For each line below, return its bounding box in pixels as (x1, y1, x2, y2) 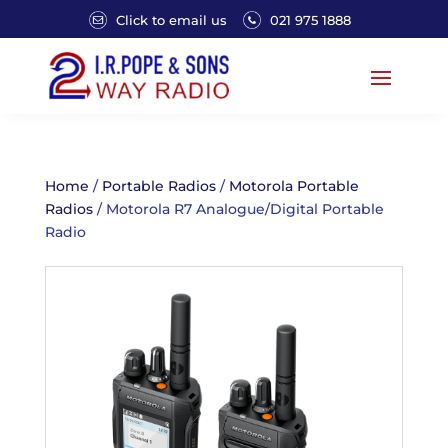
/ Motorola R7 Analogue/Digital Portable (92, 200, 384, 217)
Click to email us (116, 11, 227, 28)
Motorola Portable (228, 177, 359, 194)
